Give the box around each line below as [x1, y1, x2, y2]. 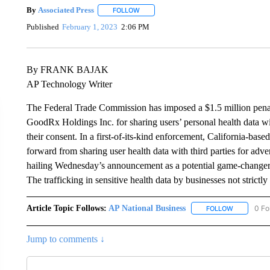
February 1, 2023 [62, 22, 118, 32]
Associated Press [37, 5, 94, 14]
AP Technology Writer [26, 78, 112, 89]
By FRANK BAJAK [26, 64, 108, 75]
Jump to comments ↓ [26, 233, 105, 244]
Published [26, 22, 59, 32]
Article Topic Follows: [26, 203, 107, 213]
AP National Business [108, 203, 186, 213]
